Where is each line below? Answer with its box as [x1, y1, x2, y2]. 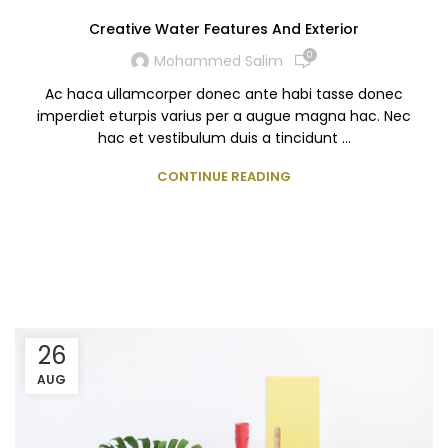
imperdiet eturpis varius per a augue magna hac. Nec [37, 105, 411, 126]
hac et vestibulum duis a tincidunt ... [97, 127, 351, 148]
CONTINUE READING [157, 166, 291, 186]
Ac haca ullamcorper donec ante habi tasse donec [45, 83, 403, 104]
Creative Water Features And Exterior [89, 18, 359, 39]
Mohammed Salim [153, 51, 283, 72]
